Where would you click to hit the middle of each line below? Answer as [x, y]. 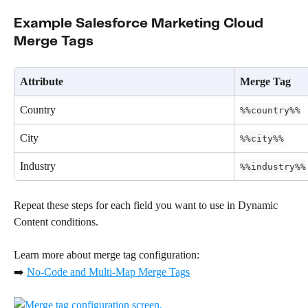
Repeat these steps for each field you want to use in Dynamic [147, 205]
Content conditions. [56, 221]
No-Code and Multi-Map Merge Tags [108, 272]
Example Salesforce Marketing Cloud [140, 23]
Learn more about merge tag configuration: [107, 255]
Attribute [42, 81]
